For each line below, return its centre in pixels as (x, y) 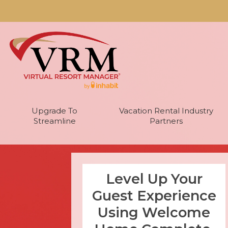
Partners (166, 121)
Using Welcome (154, 213)
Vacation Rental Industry (166, 111)
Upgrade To (54, 111)
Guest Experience (154, 196)
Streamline (54, 121)
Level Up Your (154, 179)
